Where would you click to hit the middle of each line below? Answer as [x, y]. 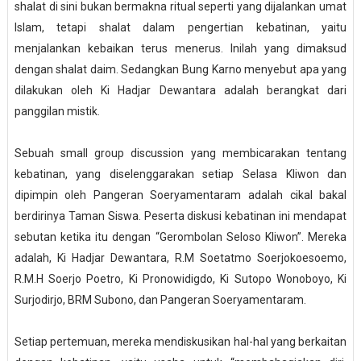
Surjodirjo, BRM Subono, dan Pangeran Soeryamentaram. [160, 300]
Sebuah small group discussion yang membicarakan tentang [180, 154]
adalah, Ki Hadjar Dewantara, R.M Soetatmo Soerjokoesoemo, [180, 258]
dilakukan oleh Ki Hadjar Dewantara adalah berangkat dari [180, 91]
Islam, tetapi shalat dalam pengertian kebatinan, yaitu [180, 28]
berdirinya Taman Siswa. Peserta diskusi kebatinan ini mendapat [180, 216]
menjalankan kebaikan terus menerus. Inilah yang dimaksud [180, 49]
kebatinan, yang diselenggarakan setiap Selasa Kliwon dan [180, 174]
